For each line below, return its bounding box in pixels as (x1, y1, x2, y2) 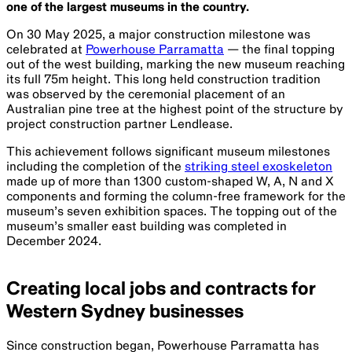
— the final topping (224, 42, 335, 56)
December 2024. (6, 234, 101, 247)
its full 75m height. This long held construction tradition (6, 72, 321, 86)
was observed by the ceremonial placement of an (6, 87, 285, 101)
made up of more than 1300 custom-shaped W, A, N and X (6, 174, 334, 188)
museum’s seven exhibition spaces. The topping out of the (6, 204, 337, 218)
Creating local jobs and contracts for (6, 278, 316, 298)
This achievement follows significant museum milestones (6, 145, 330, 158)
